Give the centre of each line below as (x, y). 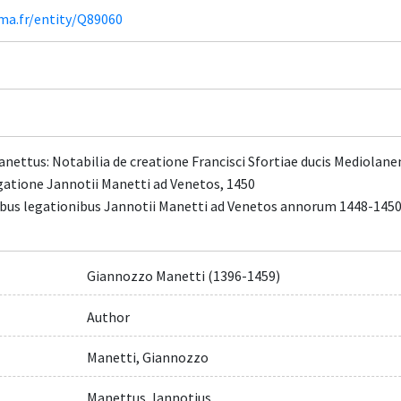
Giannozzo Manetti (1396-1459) (183, 276)
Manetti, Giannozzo (147, 357)
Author (108, 316)
